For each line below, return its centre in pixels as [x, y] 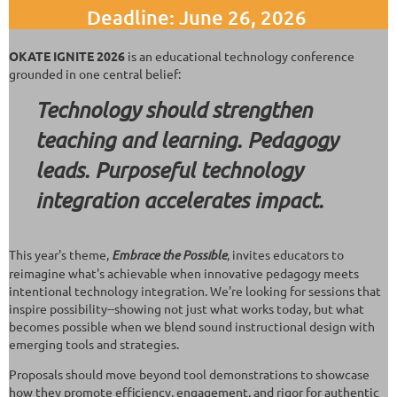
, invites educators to [285, 254]
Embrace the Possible [169, 254]
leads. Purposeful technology [169, 169]
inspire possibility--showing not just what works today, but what [187, 308]
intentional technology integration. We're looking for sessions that [195, 290]
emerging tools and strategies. [94, 343]
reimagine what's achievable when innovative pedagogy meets [184, 272]
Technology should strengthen [174, 109]
